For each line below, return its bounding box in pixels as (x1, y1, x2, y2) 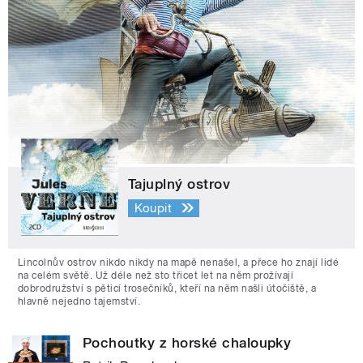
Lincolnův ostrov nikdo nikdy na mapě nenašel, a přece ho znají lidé (18, 257, 340, 269)
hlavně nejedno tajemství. (18, 296, 140, 308)
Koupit (134, 200, 173, 216)
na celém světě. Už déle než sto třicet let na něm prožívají (18, 270, 294, 282)
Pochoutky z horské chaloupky (83, 335, 292, 352)
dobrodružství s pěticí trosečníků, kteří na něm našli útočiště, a (18, 283, 317, 295)
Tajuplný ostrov (128, 176, 231, 193)
